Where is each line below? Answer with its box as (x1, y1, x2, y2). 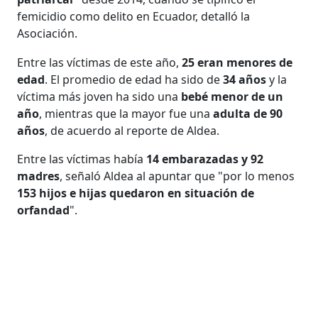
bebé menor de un (178, 88, 284, 104)
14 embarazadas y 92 (143, 150, 264, 167)
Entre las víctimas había (17, 150, 144, 167)
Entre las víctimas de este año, (17, 54, 182, 70)
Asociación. (17, 25, 78, 41)
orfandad (17, 202, 70, 218)
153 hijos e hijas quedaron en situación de (17, 185, 255, 201)
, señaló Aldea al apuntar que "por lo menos (60, 168, 295, 184)
